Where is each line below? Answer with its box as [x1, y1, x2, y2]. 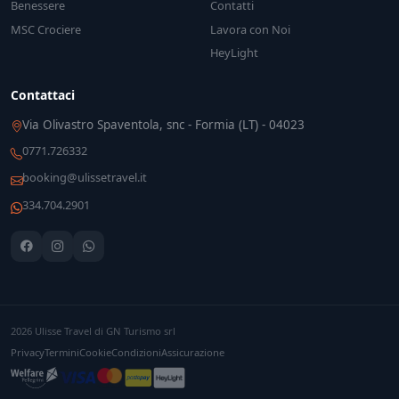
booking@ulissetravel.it [22, 169, 147, 186]
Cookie [79, 346, 111, 360]
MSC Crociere [11, 20, 81, 37]
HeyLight [210, 44, 258, 61]
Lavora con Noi [210, 20, 290, 37]
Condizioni [111, 346, 161, 360]
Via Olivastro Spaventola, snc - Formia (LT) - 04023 [22, 116, 305, 133]
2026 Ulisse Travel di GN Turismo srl [11, 324, 175, 338]
